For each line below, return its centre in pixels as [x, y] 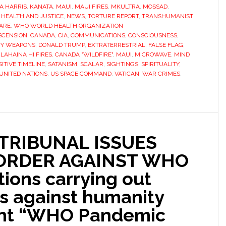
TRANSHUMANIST [167, 16]
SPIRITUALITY [160, 64]
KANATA [41, 7]
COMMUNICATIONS [98, 35]
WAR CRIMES [161, 74]
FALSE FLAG [166, 45]
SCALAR [92, 64]
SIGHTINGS [122, 64]
